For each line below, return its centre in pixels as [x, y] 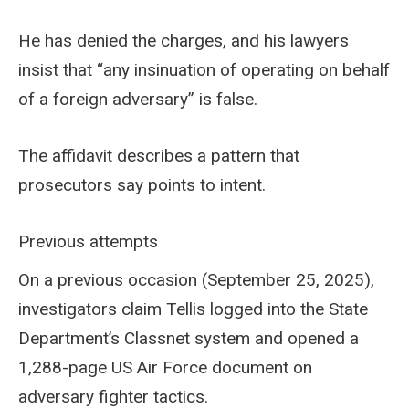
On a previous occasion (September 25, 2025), [196, 279]
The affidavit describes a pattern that [159, 155]
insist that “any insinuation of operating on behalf [204, 69]
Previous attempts [90, 241]
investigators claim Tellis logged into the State [193, 309]
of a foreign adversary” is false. [138, 99]
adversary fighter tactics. [113, 396]
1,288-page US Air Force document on [165, 367]
